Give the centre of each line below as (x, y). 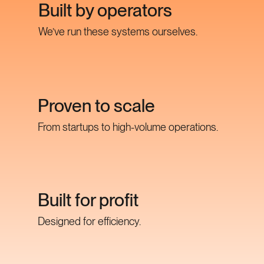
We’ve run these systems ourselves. (118, 32)
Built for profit (88, 200)
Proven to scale (96, 105)
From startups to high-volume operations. (128, 127)
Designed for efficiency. (89, 222)
